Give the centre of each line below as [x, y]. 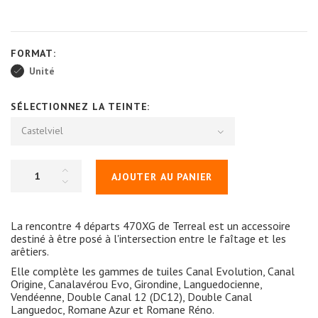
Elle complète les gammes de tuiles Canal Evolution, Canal [153, 271]
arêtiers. [30, 251]
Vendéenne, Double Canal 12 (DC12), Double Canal [131, 296]
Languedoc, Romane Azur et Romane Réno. [113, 309]
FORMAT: [35, 53]
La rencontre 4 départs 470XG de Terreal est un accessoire [150, 225]
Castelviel [42, 130]
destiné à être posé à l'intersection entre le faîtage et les [148, 238]
